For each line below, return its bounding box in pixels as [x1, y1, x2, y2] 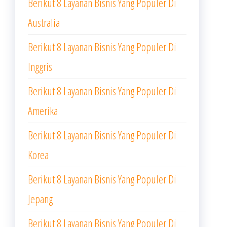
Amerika [28, 103, 58, 118]
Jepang [28, 191, 53, 206]
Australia [28, 15, 60, 30]
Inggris [28, 59, 52, 74]
